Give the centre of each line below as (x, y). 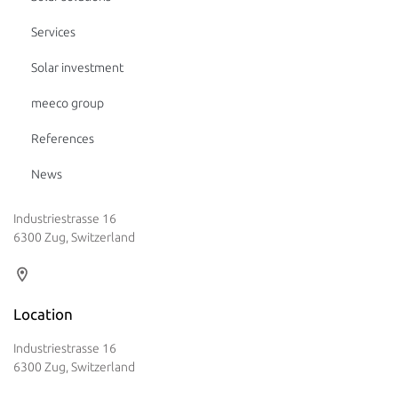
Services (53, 32)
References (63, 139)
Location (43, 314)
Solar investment (77, 68)
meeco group (68, 103)
